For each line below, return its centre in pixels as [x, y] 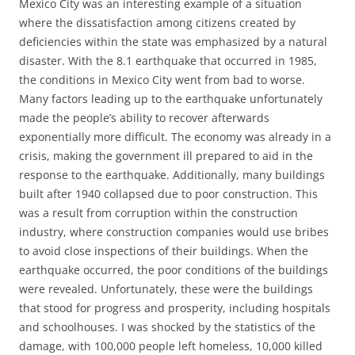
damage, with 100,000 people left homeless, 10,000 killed [171, 346]
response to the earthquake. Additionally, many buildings [172, 175]
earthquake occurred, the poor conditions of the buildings [174, 270]
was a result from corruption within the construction [158, 213]
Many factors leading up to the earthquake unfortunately [171, 99]
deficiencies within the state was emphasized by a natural [173, 42]
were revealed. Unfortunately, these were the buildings [166, 289]
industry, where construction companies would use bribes [174, 232]
